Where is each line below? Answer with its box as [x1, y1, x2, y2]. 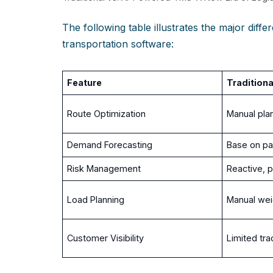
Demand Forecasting [67, 140, 153, 151]
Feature [67, 77, 102, 88]
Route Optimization [67, 108, 146, 119]
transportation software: [62, 38, 174, 51]
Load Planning [67, 194, 125, 205]
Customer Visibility [67, 233, 144, 244]
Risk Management [67, 163, 141, 174]
